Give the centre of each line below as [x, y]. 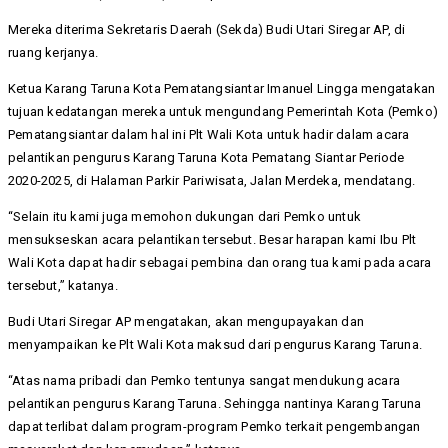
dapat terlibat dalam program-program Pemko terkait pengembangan [214, 427]
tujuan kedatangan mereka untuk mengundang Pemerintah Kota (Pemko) [223, 112]
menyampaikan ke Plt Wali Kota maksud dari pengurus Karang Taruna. [215, 345]
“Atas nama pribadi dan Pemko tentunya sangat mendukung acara [204, 381]
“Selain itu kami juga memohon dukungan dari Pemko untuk [185, 217]
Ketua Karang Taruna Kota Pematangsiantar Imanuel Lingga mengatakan [222, 89]
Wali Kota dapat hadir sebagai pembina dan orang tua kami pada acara [220, 263]
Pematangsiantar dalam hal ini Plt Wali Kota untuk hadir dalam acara [209, 135]
